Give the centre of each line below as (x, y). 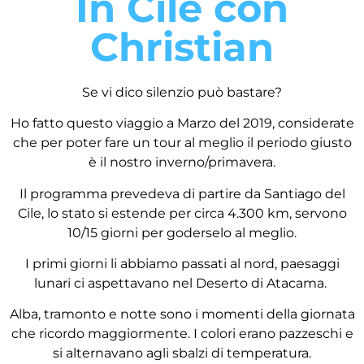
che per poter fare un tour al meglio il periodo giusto (182, 143)
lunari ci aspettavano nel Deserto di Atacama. (182, 284)
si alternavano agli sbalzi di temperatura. (182, 353)
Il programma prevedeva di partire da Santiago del (182, 193)
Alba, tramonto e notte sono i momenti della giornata (182, 314)
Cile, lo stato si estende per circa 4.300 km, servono (182, 213)
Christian (182, 47)
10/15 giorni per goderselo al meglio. (182, 232)
